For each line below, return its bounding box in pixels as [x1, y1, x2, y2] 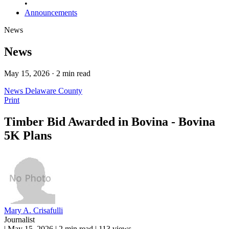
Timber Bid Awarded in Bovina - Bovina [4, 114, 215, 128]
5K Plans [4, 128, 52, 142]
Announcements [25, 8, 77, 17]
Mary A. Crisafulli [4, 205, 63, 215]
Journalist [4, 215, 35, 224]
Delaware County [25, 86, 82, 95]
